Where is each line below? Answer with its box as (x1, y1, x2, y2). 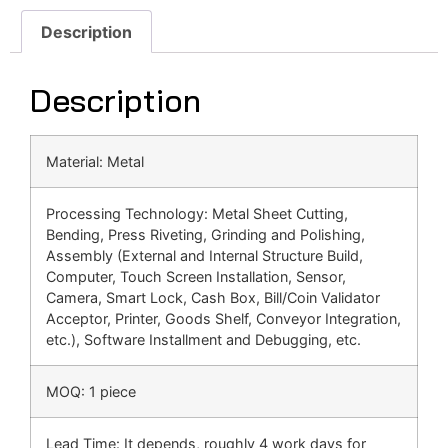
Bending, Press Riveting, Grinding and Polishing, (46, 226, 365, 244)
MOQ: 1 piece (46, 383, 136, 401)
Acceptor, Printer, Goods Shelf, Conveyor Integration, (46, 310, 401, 328)
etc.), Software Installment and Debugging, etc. (46, 331, 361, 349)
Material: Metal (46, 153, 144, 171)
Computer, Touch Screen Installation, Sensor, (46, 268, 346, 286)
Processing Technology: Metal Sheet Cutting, (46, 205, 348, 223)
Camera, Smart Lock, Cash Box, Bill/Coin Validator (46, 289, 380, 307)
